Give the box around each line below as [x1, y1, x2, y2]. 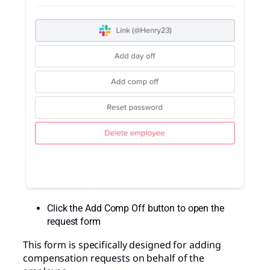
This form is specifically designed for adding [23, 237, 221, 251]
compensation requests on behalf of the [23, 251, 205, 265]
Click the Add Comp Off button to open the [47, 202, 224, 214]
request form [47, 215, 101, 227]
